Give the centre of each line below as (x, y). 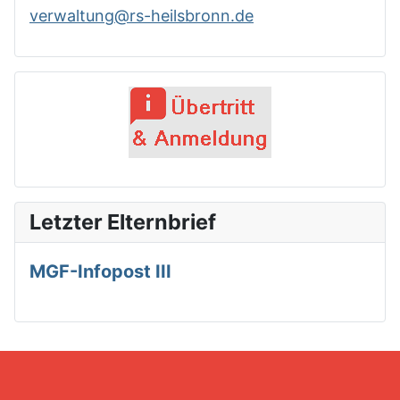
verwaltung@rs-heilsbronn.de (142, 15)
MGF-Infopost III (100, 271)
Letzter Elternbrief (123, 221)
